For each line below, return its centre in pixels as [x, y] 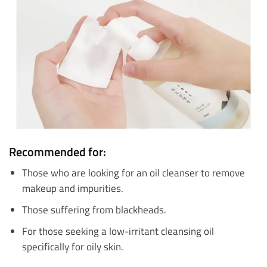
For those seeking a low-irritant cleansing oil [118, 231]
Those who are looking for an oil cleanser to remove [133, 172]
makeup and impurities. [72, 188]
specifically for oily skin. [72, 246]
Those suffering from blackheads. [94, 209]
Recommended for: [58, 152]
